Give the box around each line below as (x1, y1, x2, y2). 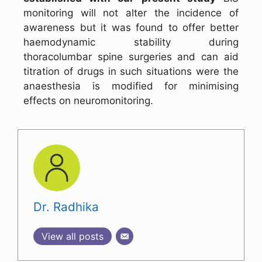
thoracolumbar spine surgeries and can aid (23, 51, 239, 63)
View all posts (41, 230, 104, 243)
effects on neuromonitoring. (23, 95, 153, 107)
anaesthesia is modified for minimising (23, 80, 239, 92)
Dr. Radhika (33, 199, 99, 215)
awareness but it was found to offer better (23, 22, 239, 34)
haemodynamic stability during (23, 36, 239, 49)
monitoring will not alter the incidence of (23, 7, 239, 19)
